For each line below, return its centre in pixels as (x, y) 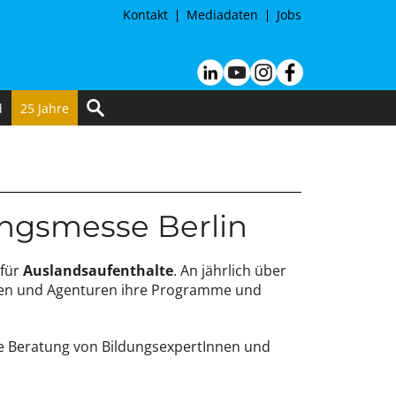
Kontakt (145, 15)
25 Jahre (45, 108)
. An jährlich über (229, 270)
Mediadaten (222, 15)
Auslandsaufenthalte (96, 270)
